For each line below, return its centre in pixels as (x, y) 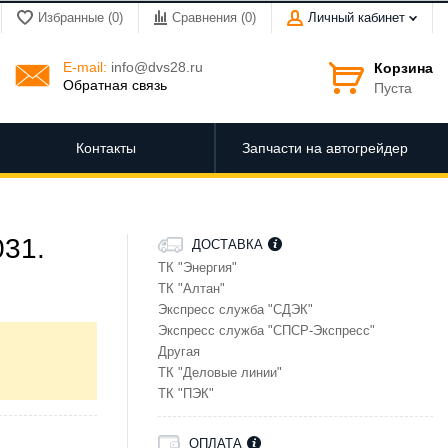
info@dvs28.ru (155, 66)
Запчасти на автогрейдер (324, 148)
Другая (179, 351)
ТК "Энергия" (197, 267)
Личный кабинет (358, 18)
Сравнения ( (208, 18)
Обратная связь (115, 84)
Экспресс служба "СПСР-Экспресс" (266, 330)
